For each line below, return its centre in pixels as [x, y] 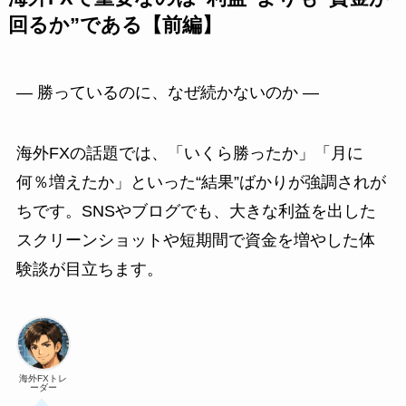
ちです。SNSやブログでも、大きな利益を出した [196, 212]
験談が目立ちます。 [89, 270]
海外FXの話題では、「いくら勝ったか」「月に [189, 154]
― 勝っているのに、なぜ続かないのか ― [167, 92]
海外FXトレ [43, 379]
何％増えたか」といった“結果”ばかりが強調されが [201, 183]
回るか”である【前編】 [115, 25]
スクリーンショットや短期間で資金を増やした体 [195, 241]
